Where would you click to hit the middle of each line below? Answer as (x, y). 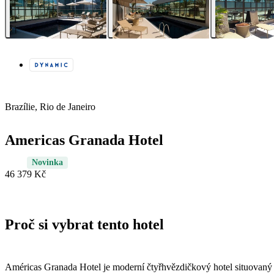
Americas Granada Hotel (84, 140)
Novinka (47, 163)
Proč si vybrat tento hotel (84, 225)
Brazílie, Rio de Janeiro (50, 107)
